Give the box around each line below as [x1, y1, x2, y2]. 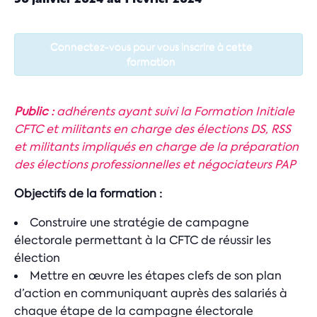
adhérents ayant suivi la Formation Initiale [57, 104, 294, 119]
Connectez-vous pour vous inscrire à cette [50, 40, 253, 53]
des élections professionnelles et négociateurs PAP [14, 157, 296, 172]
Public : [14, 104, 57, 119]
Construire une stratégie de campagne [30, 215, 249, 230]
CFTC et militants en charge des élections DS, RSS [14, 122, 291, 137]
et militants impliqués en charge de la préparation [14, 139, 299, 154]
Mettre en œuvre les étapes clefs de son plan [30, 268, 282, 283]
